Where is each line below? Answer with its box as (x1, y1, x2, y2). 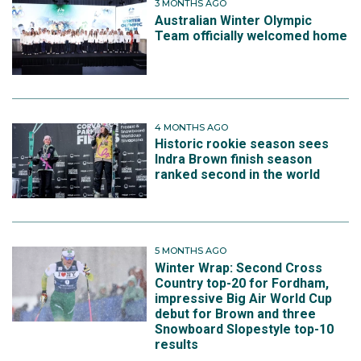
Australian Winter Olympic (155, 12, 313, 28)
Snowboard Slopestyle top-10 (155, 321, 334, 337)
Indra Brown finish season (155, 151, 313, 168)
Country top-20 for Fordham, (155, 275, 330, 291)
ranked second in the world (155, 167, 321, 183)
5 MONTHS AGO (155, 245, 227, 257)
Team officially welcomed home (155, 27, 348, 44)
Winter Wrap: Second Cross (155, 259, 323, 276)
